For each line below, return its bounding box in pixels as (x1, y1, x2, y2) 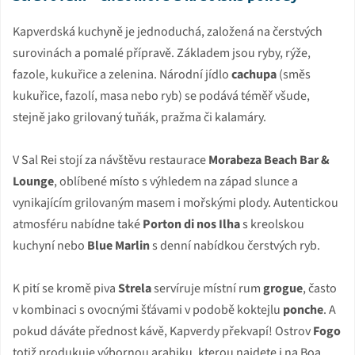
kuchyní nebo (13, 236, 87, 254)
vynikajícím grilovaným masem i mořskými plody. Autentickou (13, 193, 338, 212)
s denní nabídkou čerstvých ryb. (150, 236, 320, 254)
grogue (263, 279, 303, 297)
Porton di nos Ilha (143, 215, 240, 233)
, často (303, 279, 337, 297)
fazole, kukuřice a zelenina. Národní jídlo (13, 65, 231, 83)
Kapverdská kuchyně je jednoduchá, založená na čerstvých (13, 22, 323, 40)
